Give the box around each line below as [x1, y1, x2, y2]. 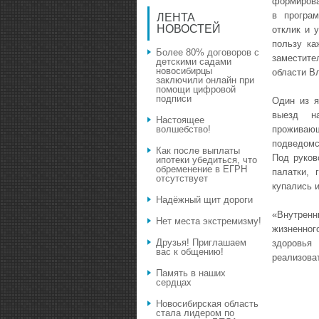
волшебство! [156, 124, 211, 135]
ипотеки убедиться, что [156, 155, 257, 166]
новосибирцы [156, 66, 212, 77]
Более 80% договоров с [156, 47, 259, 58]
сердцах [156, 277, 192, 288]
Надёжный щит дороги [156, 194, 253, 206]
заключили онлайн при [156, 75, 254, 86]
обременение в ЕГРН [156, 164, 247, 175]
